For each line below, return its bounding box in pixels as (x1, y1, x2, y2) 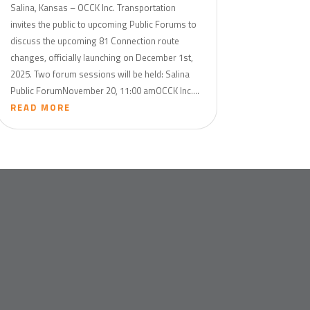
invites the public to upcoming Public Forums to (10, 17, 197, 31)
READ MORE (10, 100, 71, 114)
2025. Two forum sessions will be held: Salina (10, 66, 190, 81)
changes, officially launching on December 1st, (10, 50, 193, 64)
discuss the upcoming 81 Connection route (10, 33, 179, 48)
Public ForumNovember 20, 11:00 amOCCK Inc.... (10, 83, 199, 98)
